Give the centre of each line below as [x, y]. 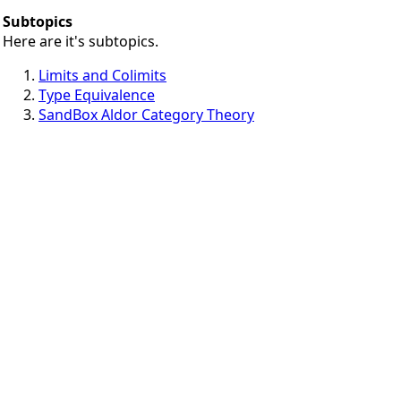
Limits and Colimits [102, 75]
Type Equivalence [97, 94]
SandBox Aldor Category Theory [146, 114]
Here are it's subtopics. [81, 41]
